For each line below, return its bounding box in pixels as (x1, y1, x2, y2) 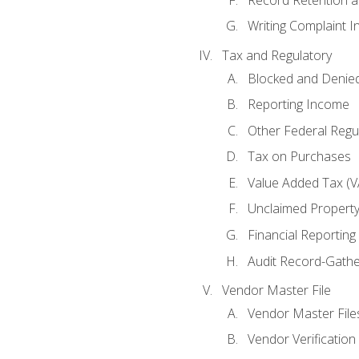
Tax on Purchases (247, 147, 351, 166)
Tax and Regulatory (221, 46, 332, 65)
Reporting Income (247, 95, 349, 114)
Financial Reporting (247, 225, 356, 244)
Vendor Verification (247, 330, 356, 349)
